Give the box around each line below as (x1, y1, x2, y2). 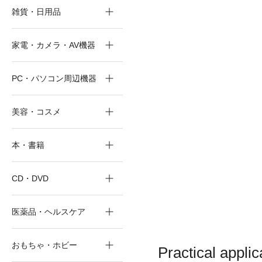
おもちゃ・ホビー (12, 240, 77, 250)
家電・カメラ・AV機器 (12, 40, 95, 50)
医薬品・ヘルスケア (12, 207, 85, 216)
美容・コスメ (12, 107, 61, 116)
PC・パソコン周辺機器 (12, 74, 96, 83)
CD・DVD (12, 174, 49, 183)
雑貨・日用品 (12, 7, 61, 16)
